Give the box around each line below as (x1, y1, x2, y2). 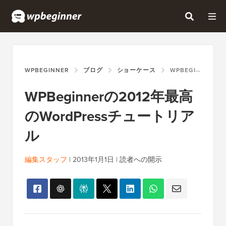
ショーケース (117, 66, 156, 75)
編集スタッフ (25, 154, 67, 165)
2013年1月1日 (73, 154, 114, 165)
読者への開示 (120, 154, 162, 165)
